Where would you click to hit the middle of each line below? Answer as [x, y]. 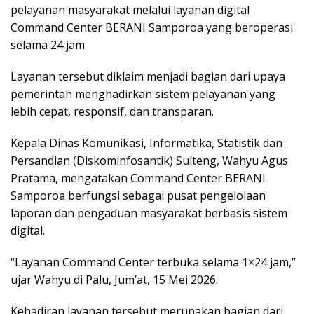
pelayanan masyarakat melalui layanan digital [130, 9]
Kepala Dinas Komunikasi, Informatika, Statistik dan [146, 143]
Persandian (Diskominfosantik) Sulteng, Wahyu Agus [149, 160]
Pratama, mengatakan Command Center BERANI [138, 178]
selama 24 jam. [49, 45]
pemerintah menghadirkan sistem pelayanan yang [143, 94]
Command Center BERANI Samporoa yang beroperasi [152, 27]
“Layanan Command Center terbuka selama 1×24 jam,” [153, 262]
